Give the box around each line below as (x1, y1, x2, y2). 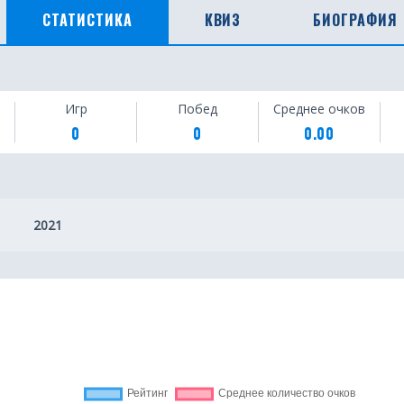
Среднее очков (273, 100, 365, 117)
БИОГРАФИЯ (313, 9, 399, 31)
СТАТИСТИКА (41, 9, 133, 31)
